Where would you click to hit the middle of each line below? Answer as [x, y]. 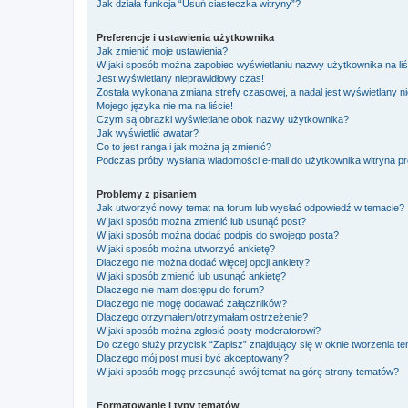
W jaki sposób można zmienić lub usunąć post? [201, 221]
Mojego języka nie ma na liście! [165, 106]
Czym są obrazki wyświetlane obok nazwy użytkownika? [223, 119]
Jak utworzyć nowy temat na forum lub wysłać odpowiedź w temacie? [250, 208]
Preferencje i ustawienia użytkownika [185, 37]
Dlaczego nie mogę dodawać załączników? [192, 303]
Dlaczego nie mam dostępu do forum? [180, 290]
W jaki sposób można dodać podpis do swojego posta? [218, 235]
